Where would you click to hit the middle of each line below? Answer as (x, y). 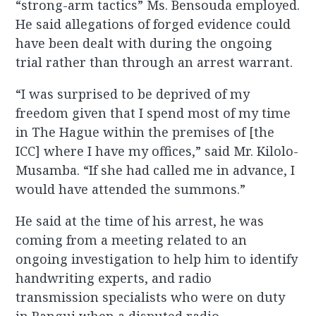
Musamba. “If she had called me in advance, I (156, 170)
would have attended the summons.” (131, 189)
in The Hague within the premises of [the (145, 132)
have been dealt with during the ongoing (144, 43)
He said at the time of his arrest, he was (140, 221)
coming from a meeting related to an (132, 240)
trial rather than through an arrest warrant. (154, 62)
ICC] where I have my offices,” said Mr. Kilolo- (157, 151)
